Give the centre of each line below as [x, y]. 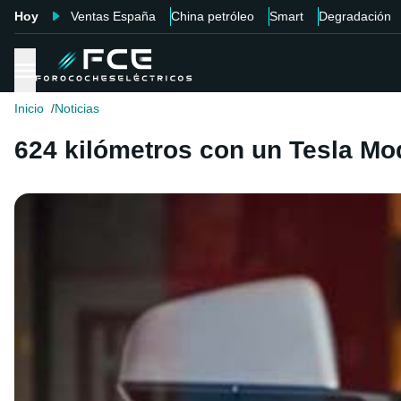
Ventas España [113, 16]
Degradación [355, 16]
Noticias [77, 109]
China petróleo [213, 16]
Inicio [29, 109]
